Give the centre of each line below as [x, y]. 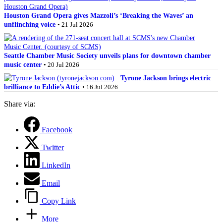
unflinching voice [30, 24]
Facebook [57, 129]
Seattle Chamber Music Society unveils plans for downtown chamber [107, 55]
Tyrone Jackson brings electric [166, 78]
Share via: [20, 104]
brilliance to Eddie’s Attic [42, 86]
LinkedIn [56, 165]
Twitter [53, 147]
